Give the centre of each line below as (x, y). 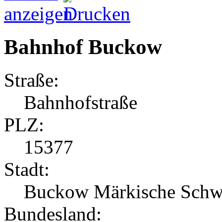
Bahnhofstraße (81, 102)
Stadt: (27, 169)
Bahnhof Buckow (83, 47)
